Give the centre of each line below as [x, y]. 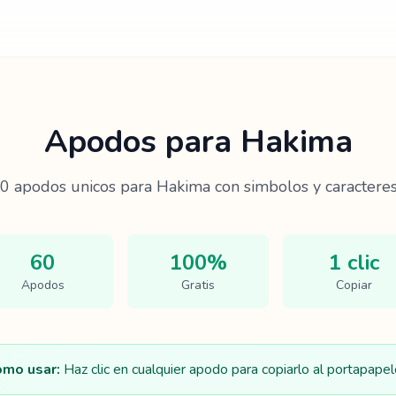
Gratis [198, 285]
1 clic [354, 263]
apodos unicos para [83, 187]
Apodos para [142, 142]
